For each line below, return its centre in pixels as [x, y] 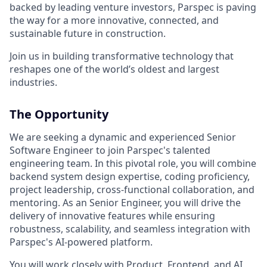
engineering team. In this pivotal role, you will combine [133, 164]
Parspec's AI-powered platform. [81, 242]
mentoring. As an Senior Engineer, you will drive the [125, 203]
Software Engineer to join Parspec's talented [110, 150]
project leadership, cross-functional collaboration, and [132, 190]
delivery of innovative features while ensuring [112, 216]
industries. [33, 83]
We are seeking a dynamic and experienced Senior [123, 137]
